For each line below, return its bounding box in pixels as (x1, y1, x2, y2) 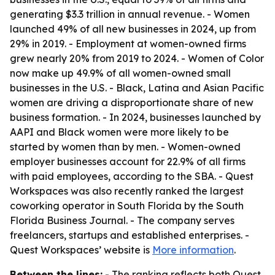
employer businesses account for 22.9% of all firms (10, 155, 246, 168)
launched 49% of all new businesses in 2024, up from (10, 23, 256, 35)
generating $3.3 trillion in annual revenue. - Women (10, 8, 250, 20)
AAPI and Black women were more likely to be (10, 126, 229, 138)
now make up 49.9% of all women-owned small (10, 67, 231, 79)
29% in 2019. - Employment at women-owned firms (10, 37, 246, 50)
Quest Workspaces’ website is (10, 244, 152, 256)
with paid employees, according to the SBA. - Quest (10, 170, 254, 182)
